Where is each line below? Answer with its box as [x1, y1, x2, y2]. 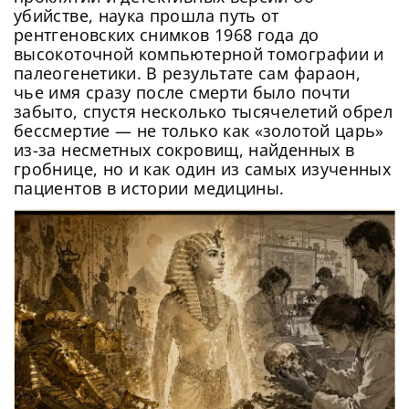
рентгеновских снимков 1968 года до [14, 24, 320, 47]
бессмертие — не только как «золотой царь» [14, 120, 384, 142]
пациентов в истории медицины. [14, 177, 285, 200]
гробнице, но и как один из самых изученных [14, 158, 392, 181]
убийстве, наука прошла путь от [14, 5, 279, 27]
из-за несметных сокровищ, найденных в [14, 139, 355, 162]
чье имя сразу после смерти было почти [14, 81, 351, 104]
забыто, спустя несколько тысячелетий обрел [14, 100, 393, 123]
